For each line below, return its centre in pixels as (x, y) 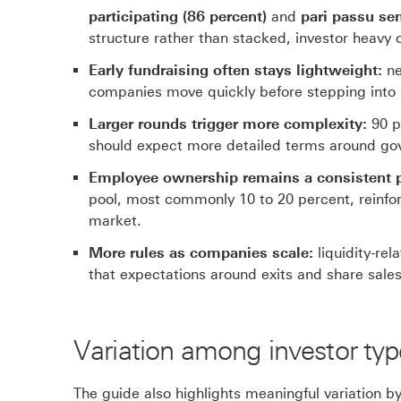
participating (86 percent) (178, 17)
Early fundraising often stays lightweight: (235, 71)
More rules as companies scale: (201, 253)
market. (115, 221)
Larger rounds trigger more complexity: (228, 124)
